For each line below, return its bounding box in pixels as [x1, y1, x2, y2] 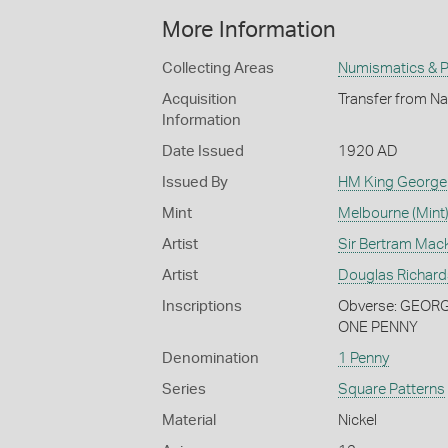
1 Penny [337, 350, 389, 366]
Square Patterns [337, 381, 445, 397]
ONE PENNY [337, 319, 418, 335]
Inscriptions [162, 298, 242, 314]
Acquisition [162, 91, 237, 107]
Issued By [162, 174, 228, 190]
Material [162, 412, 216, 428]
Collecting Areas [162, 60, 274, 76]
